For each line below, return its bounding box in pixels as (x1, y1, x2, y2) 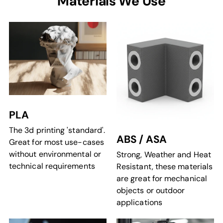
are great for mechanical (116, 173, 207, 184)
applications (116, 197, 162, 208)
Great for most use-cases (9, 136, 104, 147)
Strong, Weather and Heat (116, 149, 211, 160)
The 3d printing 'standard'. (9, 124, 106, 135)
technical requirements (9, 160, 95, 171)
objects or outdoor (116, 185, 185, 196)
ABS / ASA (116, 132, 167, 146)
